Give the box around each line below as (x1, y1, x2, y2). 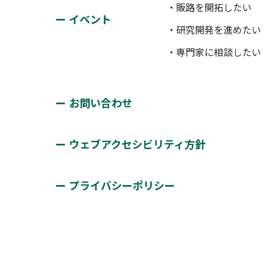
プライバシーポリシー (69, 177, 176, 193)
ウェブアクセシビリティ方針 (69, 136, 206, 151)
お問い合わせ (69, 95, 133, 110)
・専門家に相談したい (167, 45, 262, 59)
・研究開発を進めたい (167, 22, 262, 37)
